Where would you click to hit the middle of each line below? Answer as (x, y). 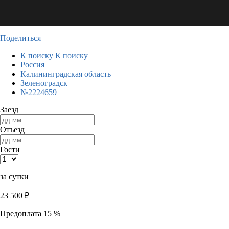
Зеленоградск (44, 83)
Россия (32, 65)
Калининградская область (66, 74)
